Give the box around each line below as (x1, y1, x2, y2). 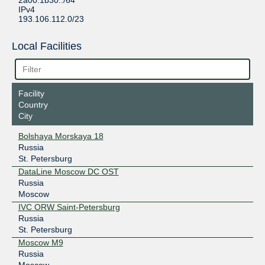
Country (18, 99, 48, 109)
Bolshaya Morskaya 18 (18, 131, 104, 141)
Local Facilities (11, 40, 82, 53)
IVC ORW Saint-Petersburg (18, 202, 120, 212)
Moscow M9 (18, 237, 63, 247)
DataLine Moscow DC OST (18, 166, 119, 176)
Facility (18, 88, 44, 98)
